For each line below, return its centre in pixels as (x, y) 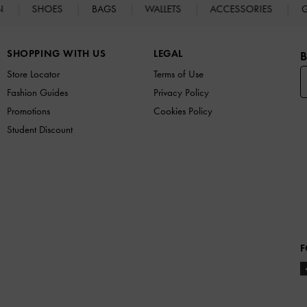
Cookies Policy (183, 111)
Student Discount (40, 129)
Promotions (28, 111)
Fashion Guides (37, 92)
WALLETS (164, 9)
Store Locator (33, 74)
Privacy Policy (181, 92)
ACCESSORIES (243, 9)
